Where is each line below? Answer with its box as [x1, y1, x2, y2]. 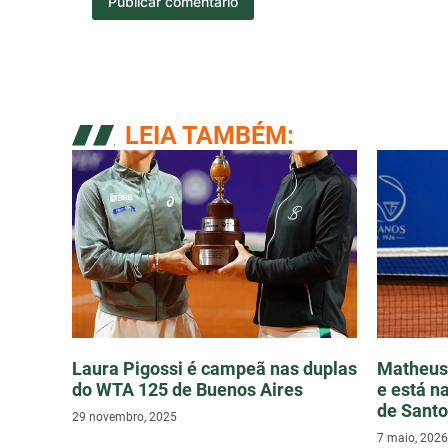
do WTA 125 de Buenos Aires [72, 379, 303, 401]
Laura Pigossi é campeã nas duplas [72, 358, 357, 380]
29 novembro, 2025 [72, 410, 177, 425]
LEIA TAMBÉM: [125, 121, 294, 151]
